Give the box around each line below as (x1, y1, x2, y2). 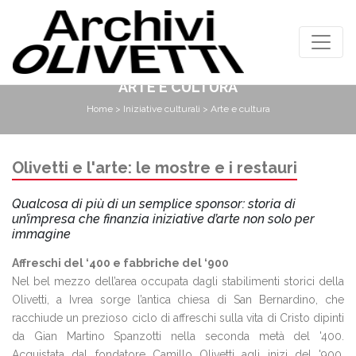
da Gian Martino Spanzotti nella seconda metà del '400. (12, 330, 344, 342)
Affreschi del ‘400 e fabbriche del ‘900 (12, 257, 229, 269)
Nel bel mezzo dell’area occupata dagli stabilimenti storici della (12, 275, 344, 288)
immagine (12, 226, 71, 242)
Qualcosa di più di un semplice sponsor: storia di (12, 196, 296, 211)
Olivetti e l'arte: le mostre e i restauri (12, 158, 297, 177)
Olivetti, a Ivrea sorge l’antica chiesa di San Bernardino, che (12, 293, 344, 306)
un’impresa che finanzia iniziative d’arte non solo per (12, 211, 315, 226)
